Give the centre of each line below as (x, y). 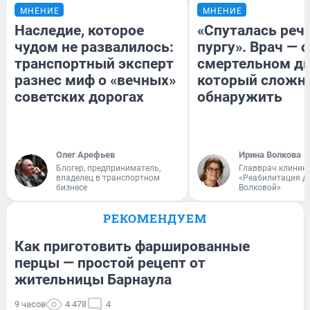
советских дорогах (79, 97)
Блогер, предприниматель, (108, 168)
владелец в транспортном (108, 177)
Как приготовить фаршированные (132, 246)
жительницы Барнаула (93, 279)
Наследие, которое (79, 30)
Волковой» (260, 187)
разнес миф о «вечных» (95, 80)
